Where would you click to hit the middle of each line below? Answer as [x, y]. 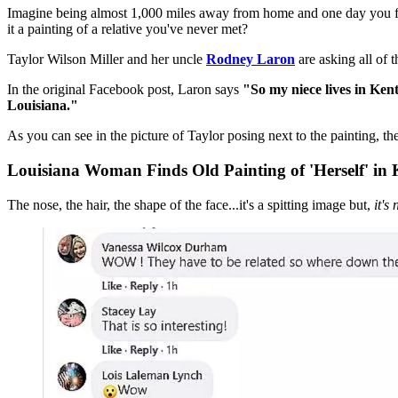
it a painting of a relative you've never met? [127, 29]
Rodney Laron [251, 60]
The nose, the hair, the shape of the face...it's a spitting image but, [191, 204]
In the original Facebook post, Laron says [123, 90]
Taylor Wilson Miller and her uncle [107, 60]
